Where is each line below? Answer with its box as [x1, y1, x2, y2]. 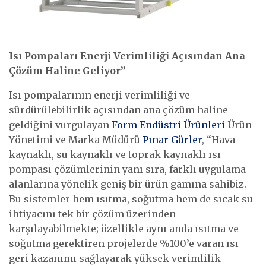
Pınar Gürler [142, 134, 202, 146]
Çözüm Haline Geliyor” [9, 65, 126, 77]
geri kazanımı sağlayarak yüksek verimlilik [9, 252, 221, 265]
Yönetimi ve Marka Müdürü [9, 134, 142, 146]
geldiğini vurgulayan [9, 119, 112, 131]
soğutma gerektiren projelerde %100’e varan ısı [9, 237, 239, 250]
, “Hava [202, 134, 235, 146]
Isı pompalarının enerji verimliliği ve [9, 89, 190, 102]
